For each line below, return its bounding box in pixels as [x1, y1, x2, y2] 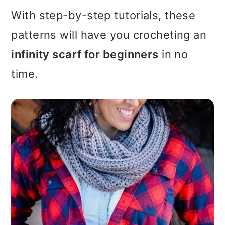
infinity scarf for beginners [11, 48, 159, 61]
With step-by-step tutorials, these [11, 9, 196, 22]
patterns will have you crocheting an [11, 28, 207, 41]
